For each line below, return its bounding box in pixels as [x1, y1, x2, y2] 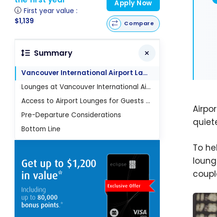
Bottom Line [21, 124, 61, 134]
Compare [124, 19, 155, 28]
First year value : [24, 6, 78, 15]
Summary [33, 48, 72, 59]
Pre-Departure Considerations [21, 110, 122, 120]
